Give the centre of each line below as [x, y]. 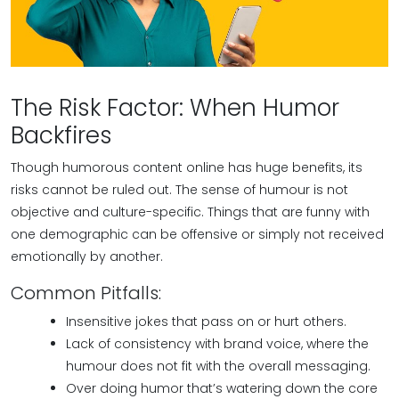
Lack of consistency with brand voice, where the [217, 344]
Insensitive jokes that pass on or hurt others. [206, 322]
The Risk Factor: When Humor [175, 108]
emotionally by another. [87, 256]
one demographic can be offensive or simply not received [197, 234]
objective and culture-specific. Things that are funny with [190, 212]
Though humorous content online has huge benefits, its [187, 167]
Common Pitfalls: [86, 293]
